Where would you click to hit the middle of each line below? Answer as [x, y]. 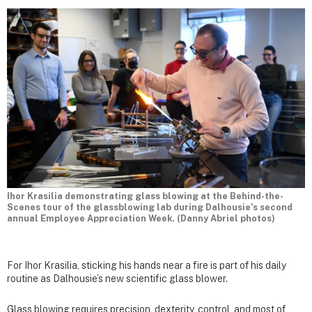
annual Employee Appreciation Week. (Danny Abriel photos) [141, 219]
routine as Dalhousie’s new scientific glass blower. [117, 279]
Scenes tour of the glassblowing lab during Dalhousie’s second [150, 208]
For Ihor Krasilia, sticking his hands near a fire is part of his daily [147, 266]
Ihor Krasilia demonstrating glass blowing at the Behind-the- [145, 196]
